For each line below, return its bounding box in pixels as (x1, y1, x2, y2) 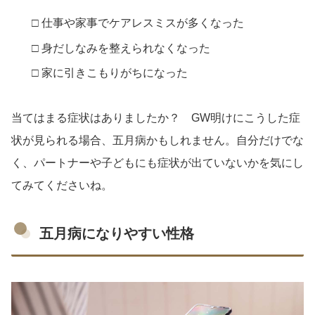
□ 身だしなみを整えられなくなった (32, 41, 211, 54)
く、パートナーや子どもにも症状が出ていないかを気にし (11, 156, 304, 169)
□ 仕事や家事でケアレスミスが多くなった (32, 17, 245, 30)
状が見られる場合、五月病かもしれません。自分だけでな (11, 134, 304, 146)
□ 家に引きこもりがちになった (32, 66, 188, 79)
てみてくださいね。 (11, 179, 112, 191)
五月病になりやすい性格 (39, 225, 194, 241)
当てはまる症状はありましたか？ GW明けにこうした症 (11, 111, 300, 124)
